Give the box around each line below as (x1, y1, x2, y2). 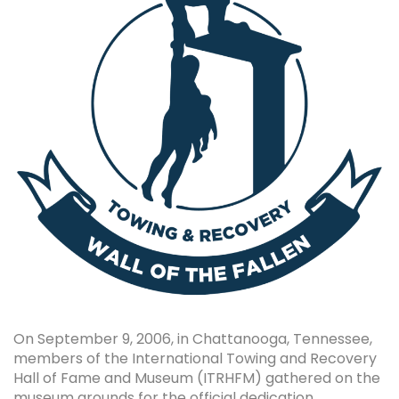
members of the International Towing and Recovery (13, 348, 377, 370)
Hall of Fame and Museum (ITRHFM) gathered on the (13, 368, 380, 389)
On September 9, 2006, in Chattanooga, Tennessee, (13, 329, 372, 350)
